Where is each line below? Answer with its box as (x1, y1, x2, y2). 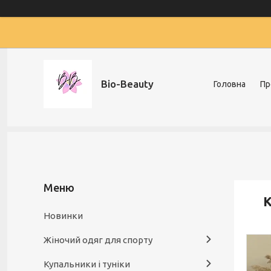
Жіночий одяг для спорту (44, 235, 152, 245)
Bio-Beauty (101, 78, 154, 90)
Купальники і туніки (44, 259, 130, 269)
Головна (214, 79, 246, 89)
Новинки (44, 211, 83, 221)
